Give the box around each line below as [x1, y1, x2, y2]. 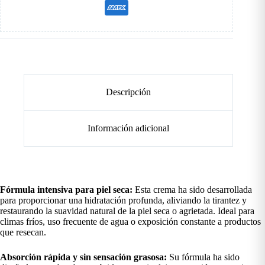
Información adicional [88, 122, 170, 133]
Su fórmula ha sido [167, 251, 240, 262]
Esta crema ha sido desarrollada [132, 184, 252, 195]
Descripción [106, 87, 151, 98]
